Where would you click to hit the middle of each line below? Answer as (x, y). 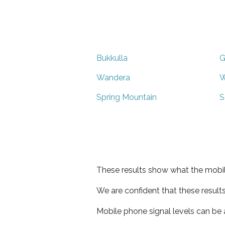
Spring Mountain (127, 97)
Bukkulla (112, 58)
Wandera (113, 77)
